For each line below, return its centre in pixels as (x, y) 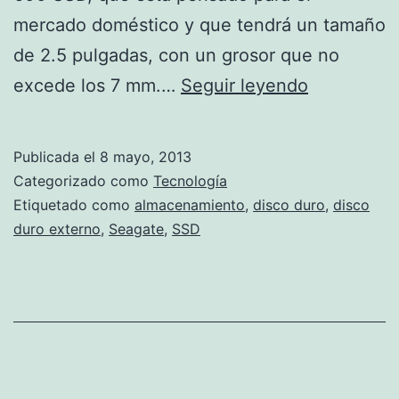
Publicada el (57, 156)
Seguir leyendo (244, 85)
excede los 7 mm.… (97, 85)
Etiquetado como (74, 204)
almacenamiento (190, 204)
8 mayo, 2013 (146, 156)
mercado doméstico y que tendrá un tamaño (199, 24)
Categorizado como (83, 180)
